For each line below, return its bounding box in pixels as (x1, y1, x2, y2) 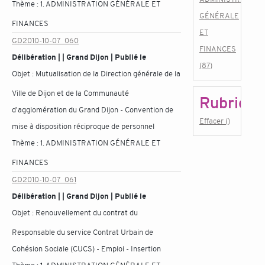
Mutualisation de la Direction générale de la (35, 69, 180, 79)
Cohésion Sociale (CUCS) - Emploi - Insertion (12, 244, 161, 254)
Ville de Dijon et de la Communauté (12, 88, 129, 98)
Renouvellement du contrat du (35, 208, 138, 218)
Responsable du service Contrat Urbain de (12, 227, 153, 237)
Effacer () (199, 116, 230, 126)
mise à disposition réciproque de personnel (12, 121, 154, 131)
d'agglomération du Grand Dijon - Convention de (12, 105, 173, 115)
